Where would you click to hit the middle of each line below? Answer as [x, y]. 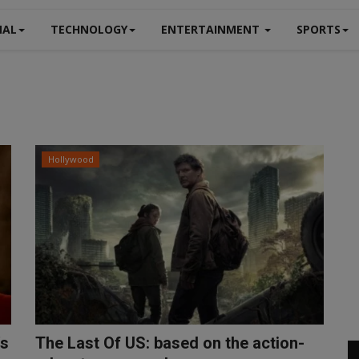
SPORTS [319, 29]
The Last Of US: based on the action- [170, 343]
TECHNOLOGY [89, 29]
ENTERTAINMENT [212, 29]
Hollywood [71, 159]
